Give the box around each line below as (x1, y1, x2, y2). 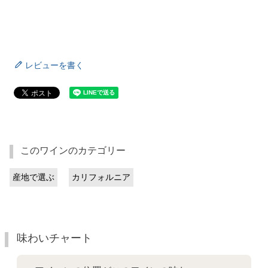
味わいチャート (16, 232, 92, 244)
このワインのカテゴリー (20, 145, 126, 156)
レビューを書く (25, 60, 84, 70)
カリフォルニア (72, 172, 130, 182)
